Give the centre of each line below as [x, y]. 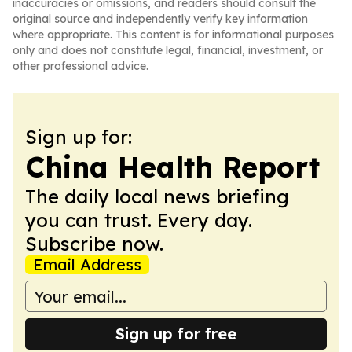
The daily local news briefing [157, 196]
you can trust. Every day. [139, 220]
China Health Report [172, 167]
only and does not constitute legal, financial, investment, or [168, 50]
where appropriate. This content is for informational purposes [173, 35]
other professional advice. [81, 66]
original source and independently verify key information [160, 19]
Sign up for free [176, 334]
